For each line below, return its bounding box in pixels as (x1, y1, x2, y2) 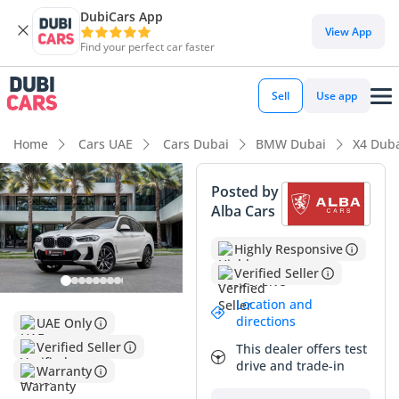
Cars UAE (75, 135, 133, 152)
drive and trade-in (236, 357, 345, 374)
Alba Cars (211, 201, 275, 221)
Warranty (37, 362, 92, 380)
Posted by (211, 182, 279, 201)
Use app (316, 88, 357, 103)
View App (325, 23, 371, 39)
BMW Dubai (256, 135, 326, 152)
